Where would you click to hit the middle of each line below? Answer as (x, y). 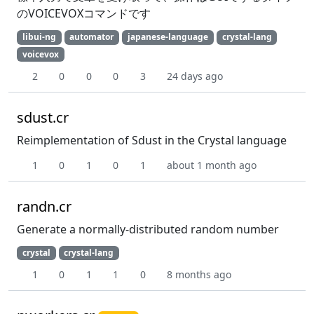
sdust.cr (43, 117)
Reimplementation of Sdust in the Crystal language (152, 140)
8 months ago (199, 274)
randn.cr (44, 206)
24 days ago (195, 76)
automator (92, 37)
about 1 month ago (212, 165)
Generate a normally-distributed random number (148, 229)
